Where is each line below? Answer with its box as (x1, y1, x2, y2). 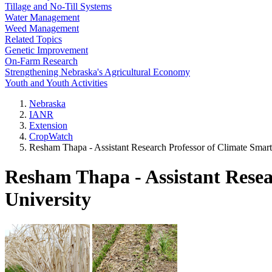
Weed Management (5, 23, 79, 33)
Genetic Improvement (5, 45, 88, 55)
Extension (29, 120, 67, 131)
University (5, 188, 91, 211)
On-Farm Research (5, 56, 78, 66)
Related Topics (5, 34, 62, 44)
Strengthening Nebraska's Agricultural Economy (5, 67, 190, 77)
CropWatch (29, 131, 73, 141)
